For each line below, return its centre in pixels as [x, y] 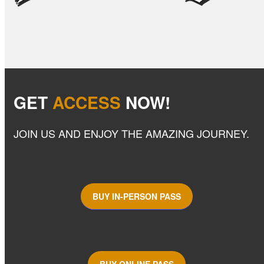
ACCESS [86, 102]
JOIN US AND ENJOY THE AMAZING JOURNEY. [131, 133]
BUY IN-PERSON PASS [136, 196]
